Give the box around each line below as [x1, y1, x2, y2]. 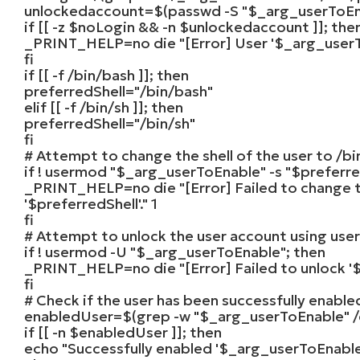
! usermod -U [35, 242, 131, 261]
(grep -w [132, 306, 194, 325]
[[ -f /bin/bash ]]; [35, 65, 157, 84]
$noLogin [68, 17, 136, 36]
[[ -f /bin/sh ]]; [47, 97, 152, 117]
